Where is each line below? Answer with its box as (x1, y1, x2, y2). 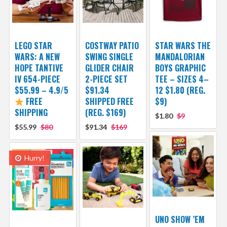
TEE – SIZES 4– (155, 73, 209, 86)
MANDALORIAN (155, 51, 205, 63)
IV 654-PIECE (14, 73, 60, 86)
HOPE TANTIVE (14, 62, 63, 74)
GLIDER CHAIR (85, 62, 134, 74)
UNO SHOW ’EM (155, 213, 205, 226)
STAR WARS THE (155, 40, 211, 52)
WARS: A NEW (14, 51, 60, 63)
